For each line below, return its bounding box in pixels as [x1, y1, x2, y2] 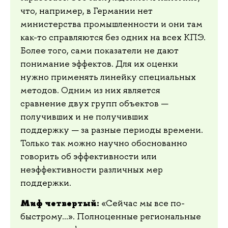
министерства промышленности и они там [20, 18, 203, 30]
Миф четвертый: [20, 197, 99, 209]
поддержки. [20, 177, 71, 189]
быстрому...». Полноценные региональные [20, 210, 201, 222]
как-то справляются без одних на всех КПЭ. [20, 32, 206, 43]
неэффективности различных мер [20, 164, 163, 176]
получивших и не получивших [20, 111, 149, 123]
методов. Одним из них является [20, 84, 160, 96]
